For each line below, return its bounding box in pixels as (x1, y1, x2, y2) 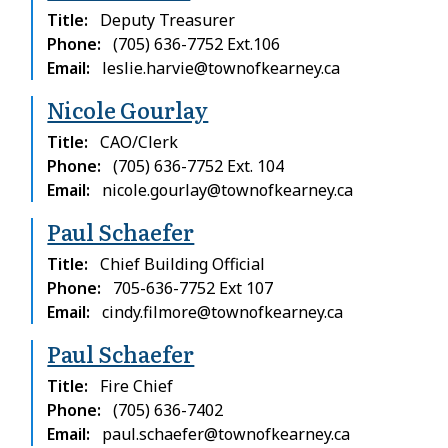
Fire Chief (100, 374, 174, 397)
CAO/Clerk (100, 130, 179, 153)
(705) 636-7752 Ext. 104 (113, 154, 285, 177)
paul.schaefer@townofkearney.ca (102, 422, 351, 445)
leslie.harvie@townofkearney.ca (102, 56, 341, 79)
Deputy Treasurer (100, 8, 236, 31)
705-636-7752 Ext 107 (113, 276, 274, 299)
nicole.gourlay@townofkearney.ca (102, 178, 354, 201)
